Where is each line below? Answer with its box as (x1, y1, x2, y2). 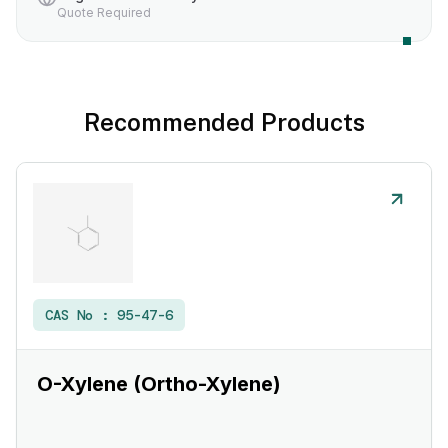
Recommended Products (83, 108, 365, 136)
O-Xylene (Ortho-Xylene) (37, 372, 283, 396)
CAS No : (45, 306, 117, 324)
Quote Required (57, 5, 151, 20)
